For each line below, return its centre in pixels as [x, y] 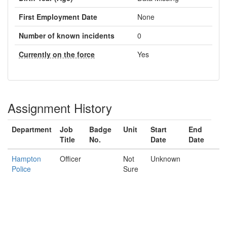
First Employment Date [58, 17]
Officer [70, 159]
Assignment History [60, 108]
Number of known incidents [67, 35]
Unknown [165, 159]
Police [21, 169]
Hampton [26, 159]
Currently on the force [57, 54]
